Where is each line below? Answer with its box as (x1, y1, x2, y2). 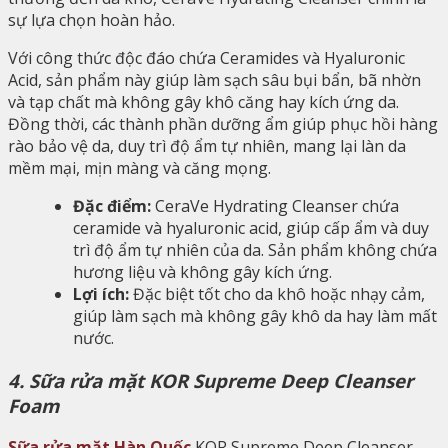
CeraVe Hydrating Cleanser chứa (151, 194, 399, 217)
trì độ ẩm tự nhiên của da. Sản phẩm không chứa (73, 238, 437, 261)
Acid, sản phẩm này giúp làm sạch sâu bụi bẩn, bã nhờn (8, 68, 421, 91)
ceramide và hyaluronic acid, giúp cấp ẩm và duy (73, 216, 429, 239)
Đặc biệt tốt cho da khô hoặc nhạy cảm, (129, 282, 425, 305)
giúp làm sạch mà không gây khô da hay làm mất (73, 304, 437, 327)
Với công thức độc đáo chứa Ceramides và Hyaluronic (8, 46, 405, 69)
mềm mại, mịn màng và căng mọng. (8, 156, 271, 179)
